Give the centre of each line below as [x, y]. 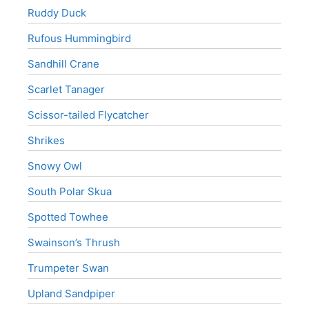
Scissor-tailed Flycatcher [88, 114]
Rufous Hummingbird [79, 38]
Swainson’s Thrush [74, 242]
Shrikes [46, 140]
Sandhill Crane [63, 63]
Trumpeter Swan [68, 268]
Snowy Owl [55, 166]
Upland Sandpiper [71, 293]
